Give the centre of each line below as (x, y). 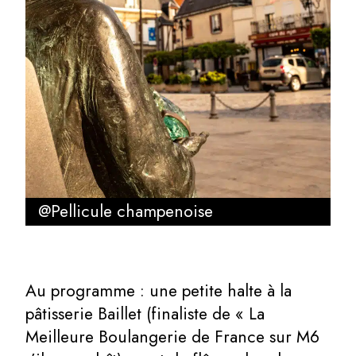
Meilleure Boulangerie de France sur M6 (172, 337)
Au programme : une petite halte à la (159, 291)
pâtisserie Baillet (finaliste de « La (145, 314)
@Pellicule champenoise (126, 212)
